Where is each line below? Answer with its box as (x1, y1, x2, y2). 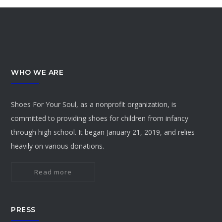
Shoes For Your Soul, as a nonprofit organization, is (11, 100, 177, 110)
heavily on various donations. (11, 141, 105, 151)
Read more (34, 167, 72, 177)
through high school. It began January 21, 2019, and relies (11, 127, 195, 137)
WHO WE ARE (11, 68, 64, 77)
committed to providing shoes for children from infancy (11, 113, 189, 123)
